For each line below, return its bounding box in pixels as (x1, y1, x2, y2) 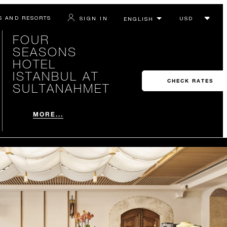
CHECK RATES (167, 78, 213, 84)
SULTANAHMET (12, 81, 110, 95)
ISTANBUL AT (12, 68, 99, 83)
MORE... (32, 110, 64, 118)
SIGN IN (79, 15, 108, 21)
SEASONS (12, 44, 77, 59)
